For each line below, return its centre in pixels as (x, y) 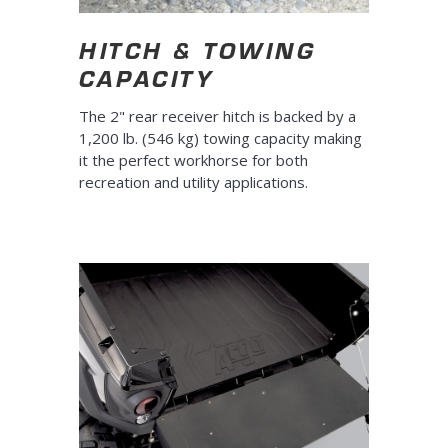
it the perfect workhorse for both (193, 159)
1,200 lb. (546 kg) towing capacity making (220, 137)
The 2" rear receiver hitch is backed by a (217, 115)
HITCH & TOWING (197, 50)
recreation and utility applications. (193, 181)
